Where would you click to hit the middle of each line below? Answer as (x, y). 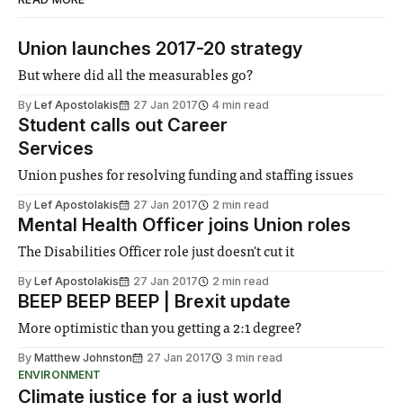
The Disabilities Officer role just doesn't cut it (157, 253)
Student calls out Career (123, 125)
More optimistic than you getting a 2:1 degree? (160, 330)
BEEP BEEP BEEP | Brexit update (154, 302)
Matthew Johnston (83, 358)
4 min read (241, 105)
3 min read (254, 358)
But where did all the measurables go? (136, 77)
